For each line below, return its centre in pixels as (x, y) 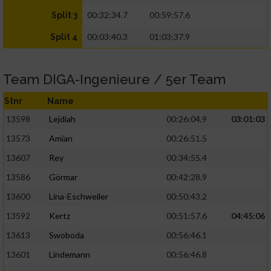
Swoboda (67, 235)
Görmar (63, 177)
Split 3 (64, 15)
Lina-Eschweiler (79, 197)
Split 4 (64, 37)
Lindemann (70, 255)
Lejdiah (62, 119)
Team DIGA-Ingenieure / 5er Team (114, 80)
